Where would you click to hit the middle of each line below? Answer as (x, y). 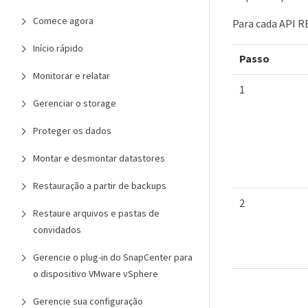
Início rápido (58, 48)
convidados (57, 230)
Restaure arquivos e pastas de (96, 213)
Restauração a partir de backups (100, 186)
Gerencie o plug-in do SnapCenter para (113, 257)
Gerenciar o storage (75, 103)
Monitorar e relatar (71, 76)
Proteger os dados (72, 131)
